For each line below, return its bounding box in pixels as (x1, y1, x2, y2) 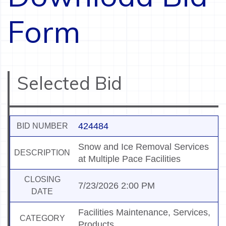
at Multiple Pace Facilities (78, 154, 181, 164)
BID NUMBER (16, 122, 68, 131)
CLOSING (24, 175, 61, 184)
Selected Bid (17, 72, 122, 95)
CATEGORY (19, 214, 65, 223)
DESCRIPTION (14, 148, 70, 157)
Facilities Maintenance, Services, (78, 207, 210, 218)
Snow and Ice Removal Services (78, 142, 209, 152)
